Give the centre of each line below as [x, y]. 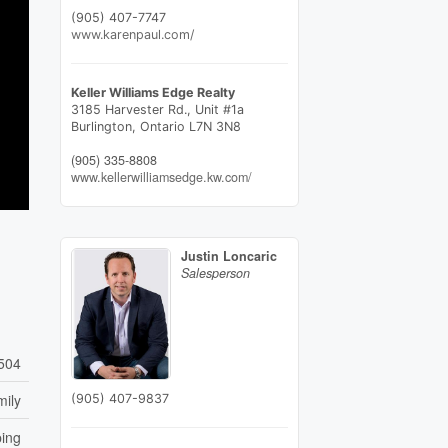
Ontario [162, 126]
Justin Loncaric [228, 255]
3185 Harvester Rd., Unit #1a [157, 109]
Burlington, [105, 126]
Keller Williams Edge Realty [152, 92]
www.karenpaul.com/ [132, 34]
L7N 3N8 [214, 126]
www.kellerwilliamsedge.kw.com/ [161, 176]
